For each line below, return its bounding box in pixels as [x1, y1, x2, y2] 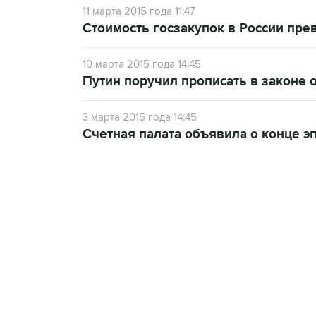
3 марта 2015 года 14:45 [83, 111, 197, 123]
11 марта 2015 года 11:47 [83, 5, 195, 18]
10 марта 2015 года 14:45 [83, 58, 201, 71]
